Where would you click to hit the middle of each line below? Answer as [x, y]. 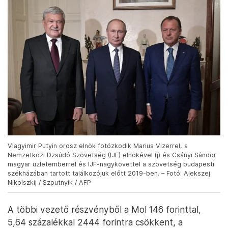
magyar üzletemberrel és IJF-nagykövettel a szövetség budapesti [111, 164]
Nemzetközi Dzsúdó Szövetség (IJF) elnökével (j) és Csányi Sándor [112, 155]
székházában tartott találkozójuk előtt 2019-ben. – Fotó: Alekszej [109, 173]
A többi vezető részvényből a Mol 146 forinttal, [104, 209]
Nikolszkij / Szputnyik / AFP [49, 182]
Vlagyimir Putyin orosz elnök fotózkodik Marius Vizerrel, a [98, 146]
